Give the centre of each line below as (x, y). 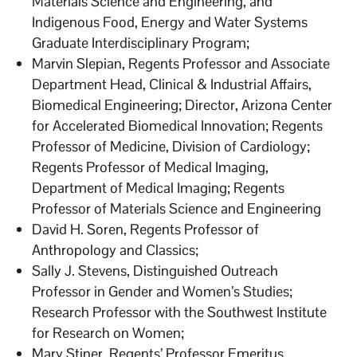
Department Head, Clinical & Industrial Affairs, (172, 84)
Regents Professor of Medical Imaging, (151, 167)
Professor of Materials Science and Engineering (177, 208)
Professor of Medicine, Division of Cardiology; (171, 146)
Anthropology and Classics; (116, 249)
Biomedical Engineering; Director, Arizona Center (182, 104)
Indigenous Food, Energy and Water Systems (170, 22)
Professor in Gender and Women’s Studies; (163, 291)
